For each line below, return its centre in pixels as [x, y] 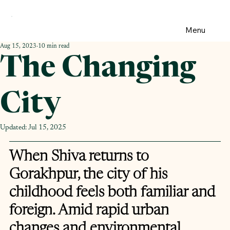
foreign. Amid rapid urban [91, 211]
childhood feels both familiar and [114, 193]
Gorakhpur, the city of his [90, 175]
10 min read [54, 46]
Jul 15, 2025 [47, 128]
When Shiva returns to [81, 157]
